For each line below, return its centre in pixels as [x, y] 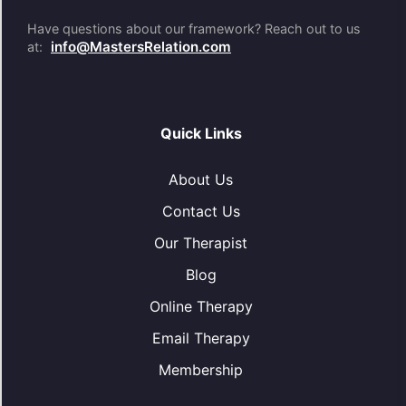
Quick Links [201, 133]
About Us [201, 179]
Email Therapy [201, 338]
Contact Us [201, 211]
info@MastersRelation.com [141, 47]
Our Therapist [201, 243]
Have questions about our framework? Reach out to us [194, 29]
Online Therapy [201, 306]
